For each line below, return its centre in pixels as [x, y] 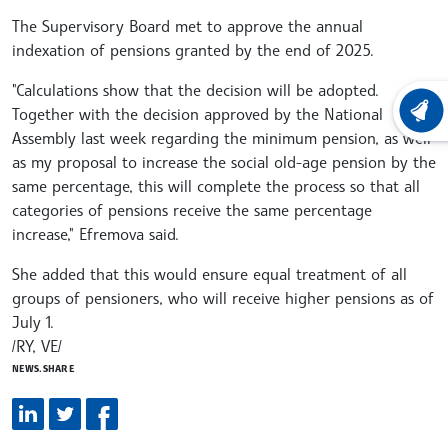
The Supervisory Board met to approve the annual [187, 25]
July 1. [33, 321]
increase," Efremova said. [95, 233]
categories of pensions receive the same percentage [192, 209]
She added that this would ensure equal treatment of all [209, 273]
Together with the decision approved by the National [197, 113]
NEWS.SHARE [43, 367]
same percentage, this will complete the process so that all [216, 185]
